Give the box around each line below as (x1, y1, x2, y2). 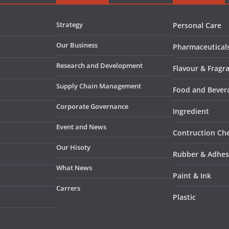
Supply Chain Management (56, 81, 141, 91)
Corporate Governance (56, 102, 128, 111)
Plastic (173, 192, 196, 202)
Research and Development (56, 61, 143, 71)
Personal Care (173, 20, 221, 31)
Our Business (56, 40, 98, 50)
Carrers (56, 184, 80, 193)
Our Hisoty (56, 143, 90, 152)
